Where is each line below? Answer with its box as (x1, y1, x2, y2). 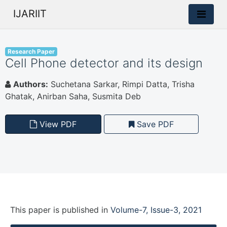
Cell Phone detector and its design (5, 56, 203, 70)
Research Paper (7, 48, 55, 55)
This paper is (10, 205, 62, 215)
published (62, 205, 99, 215)
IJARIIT (13, 8, 47, 20)
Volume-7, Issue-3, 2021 (110, 205, 202, 215)
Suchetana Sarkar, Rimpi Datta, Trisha (48, 79, 195, 89)
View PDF (37, 119, 77, 129)
